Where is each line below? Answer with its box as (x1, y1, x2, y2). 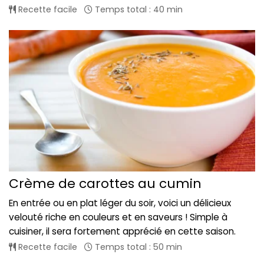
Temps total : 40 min (93, 4, 183, 16)
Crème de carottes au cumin (9, 174, 202, 193)
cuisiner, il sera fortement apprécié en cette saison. (9, 225, 236, 237)
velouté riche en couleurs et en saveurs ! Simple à (9, 210, 227, 223)
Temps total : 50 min (93, 240, 182, 253)
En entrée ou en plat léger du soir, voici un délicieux (9, 196, 231, 209)
